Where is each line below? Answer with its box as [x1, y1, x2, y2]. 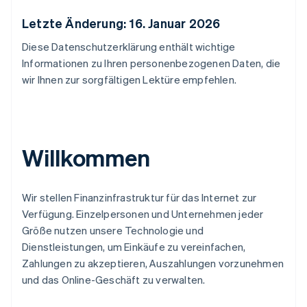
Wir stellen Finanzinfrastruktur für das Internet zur [22, 191, 257, 204]
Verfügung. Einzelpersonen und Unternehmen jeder [22, 207, 264, 221]
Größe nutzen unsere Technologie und [22, 223, 204, 237]
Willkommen [22, 143, 150, 172]
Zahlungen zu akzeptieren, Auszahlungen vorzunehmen [22, 256, 284, 270]
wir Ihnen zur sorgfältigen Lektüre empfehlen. [22, 73, 237, 86]
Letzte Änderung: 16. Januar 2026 [22, 15, 221, 31]
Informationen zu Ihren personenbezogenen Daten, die [22, 56, 281, 70]
